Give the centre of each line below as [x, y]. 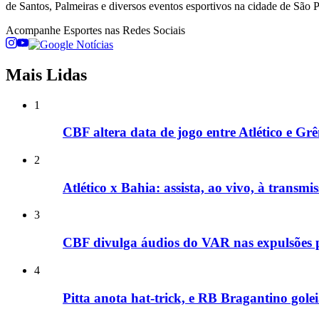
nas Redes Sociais [143, 30]
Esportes [83, 30]
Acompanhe [35, 30]
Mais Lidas [46, 74]
